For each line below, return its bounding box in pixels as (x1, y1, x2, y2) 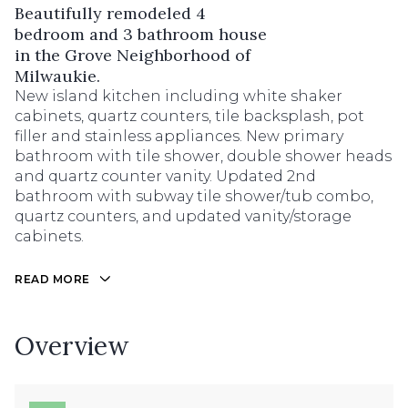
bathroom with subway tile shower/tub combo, (15, 188, 373, 205)
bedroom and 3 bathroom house (15, 24, 267, 45)
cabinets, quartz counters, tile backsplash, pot (15, 107, 364, 125)
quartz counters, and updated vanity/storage (15, 208, 352, 225)
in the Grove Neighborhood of (15, 45, 250, 66)
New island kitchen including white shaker (15, 87, 342, 105)
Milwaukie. (15, 66, 100, 87)
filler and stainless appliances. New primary (15, 127, 343, 145)
